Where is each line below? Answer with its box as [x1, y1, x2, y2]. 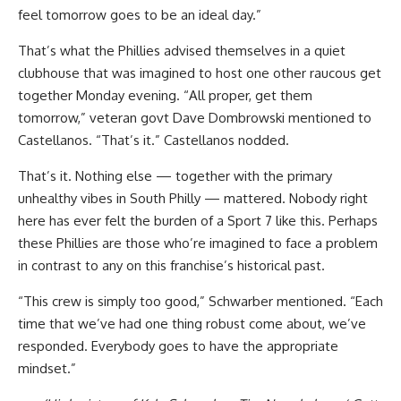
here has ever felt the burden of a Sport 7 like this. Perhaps [18, 212, 378, 229]
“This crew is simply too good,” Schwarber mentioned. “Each [18, 293, 383, 310]
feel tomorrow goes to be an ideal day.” [18, 6, 261, 23]
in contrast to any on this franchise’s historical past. [18, 257, 325, 274]
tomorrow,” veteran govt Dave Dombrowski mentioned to [18, 109, 371, 126]
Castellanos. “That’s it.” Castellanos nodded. [18, 132, 289, 149]
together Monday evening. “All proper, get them [18, 87, 312, 104]
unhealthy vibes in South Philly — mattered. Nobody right [18, 190, 368, 207]
